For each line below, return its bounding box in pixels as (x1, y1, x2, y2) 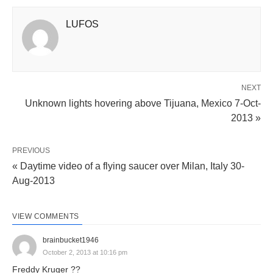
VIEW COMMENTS (12, 211, 79, 221)
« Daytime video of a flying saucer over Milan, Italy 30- (12, 160, 244, 171)
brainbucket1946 (43, 235, 99, 244)
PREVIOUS (12, 146, 50, 155)
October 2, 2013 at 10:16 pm (43, 248, 127, 256)
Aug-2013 (12, 175, 55, 186)
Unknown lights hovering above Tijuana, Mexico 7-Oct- (25, 97, 261, 108)
